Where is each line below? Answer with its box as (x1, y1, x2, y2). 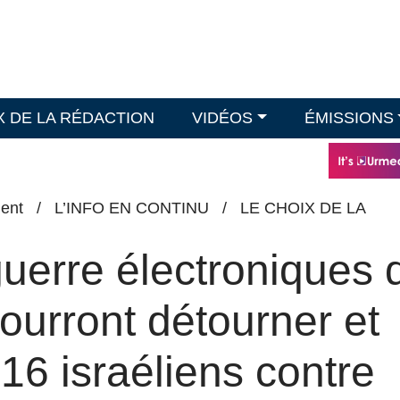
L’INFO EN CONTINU (54, 199, 209, 217)
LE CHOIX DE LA (240, 199, 365, 217)
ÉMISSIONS (304, 109, 394, 127)
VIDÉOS (192, 109, 254, 127)
